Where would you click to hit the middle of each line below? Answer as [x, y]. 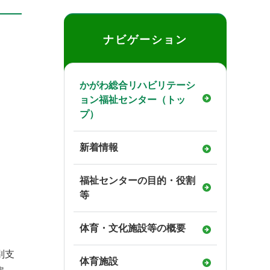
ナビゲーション [145, 40]
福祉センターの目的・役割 [137, 181]
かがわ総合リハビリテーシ [137, 85]
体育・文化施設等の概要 [133, 228]
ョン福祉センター [118, 100]
